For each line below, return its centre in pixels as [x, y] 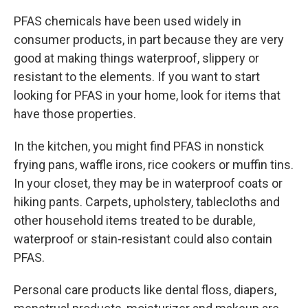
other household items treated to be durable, [134, 220]
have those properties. [75, 114]
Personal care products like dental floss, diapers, [145, 290]
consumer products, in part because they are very [149, 40]
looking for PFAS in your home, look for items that [147, 95]
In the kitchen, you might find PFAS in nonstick [139, 146]
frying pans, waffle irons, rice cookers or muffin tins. [154, 165]
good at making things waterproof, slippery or [136, 58]
